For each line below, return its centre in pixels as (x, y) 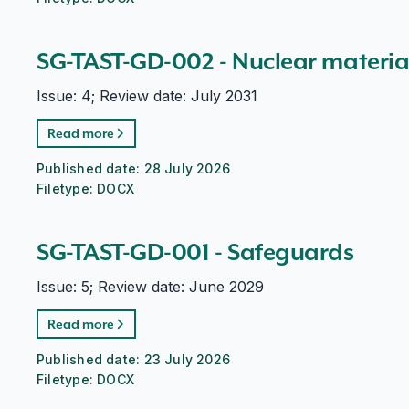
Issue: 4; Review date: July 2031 (147, 96)
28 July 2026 (187, 168)
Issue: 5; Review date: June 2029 (150, 287)
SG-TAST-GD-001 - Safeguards (195, 252)
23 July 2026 (187, 359)
